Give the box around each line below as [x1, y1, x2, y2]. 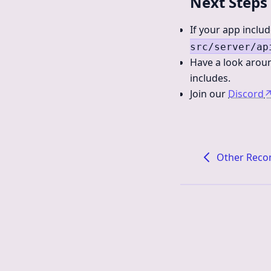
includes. [190, 71, 230, 85]
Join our [190, 87, 228, 100]
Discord [228, 87, 264, 100]
